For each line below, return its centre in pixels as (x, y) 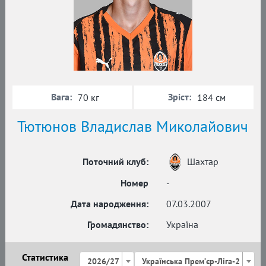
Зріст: (180, 96)
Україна (182, 224)
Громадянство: (118, 224)
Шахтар (203, 161)
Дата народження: (110, 203)
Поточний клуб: (115, 161)
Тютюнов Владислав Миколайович (133, 126)
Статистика (45, 257)
